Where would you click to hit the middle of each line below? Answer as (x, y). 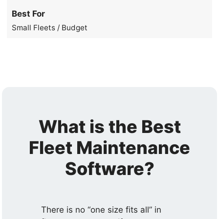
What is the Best (109, 126)
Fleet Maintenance (109, 147)
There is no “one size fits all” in (101, 209)
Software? (109, 168)
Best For (29, 13)
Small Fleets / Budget (50, 27)
